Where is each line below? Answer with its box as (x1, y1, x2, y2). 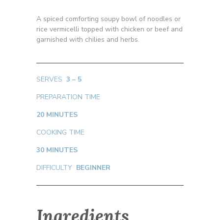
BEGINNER (76, 163, 110, 172)
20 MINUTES (36, 110, 78, 119)
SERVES (36, 74, 66, 84)
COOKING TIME (36, 127, 86, 137)
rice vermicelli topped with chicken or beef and (36, 24, 183, 34)
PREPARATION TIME (36, 92, 100, 102)
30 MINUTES (36, 145, 78, 155)
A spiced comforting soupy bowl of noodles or (36, 14, 181, 24)
